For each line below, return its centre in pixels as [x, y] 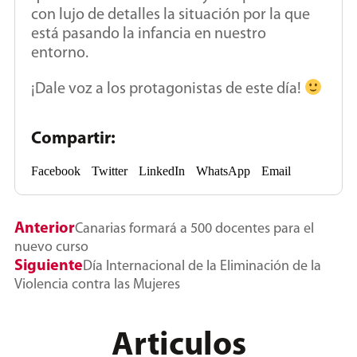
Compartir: [73, 139]
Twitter [110, 171]
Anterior [45, 228]
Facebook [56, 171]
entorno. [60, 53]
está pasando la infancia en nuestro [149, 34]
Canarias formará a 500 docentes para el [194, 229]
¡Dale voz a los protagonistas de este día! [168, 89]
